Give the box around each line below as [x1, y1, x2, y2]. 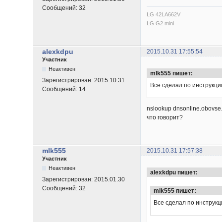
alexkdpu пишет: [150, 169, 198, 176]
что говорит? [147, 113, 183, 121]
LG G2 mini [147, 20, 174, 26]
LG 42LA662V [147, 11, 181, 17]
